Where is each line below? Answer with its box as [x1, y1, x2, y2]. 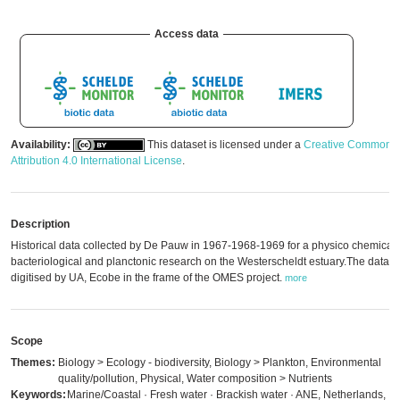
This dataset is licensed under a [145, 138, 304, 151]
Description [11, 218, 70, 230]
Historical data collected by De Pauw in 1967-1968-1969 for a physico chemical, [11, 239, 398, 252]
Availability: [11, 138, 71, 151]
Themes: [11, 356, 55, 369]
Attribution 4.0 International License [11, 154, 182, 167]
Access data [154, 28, 219, 40]
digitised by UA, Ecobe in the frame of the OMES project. [11, 271, 285, 284]
